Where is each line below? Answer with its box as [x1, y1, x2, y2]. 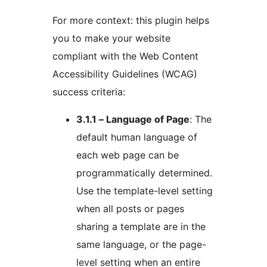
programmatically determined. [76, 167, 212, 179]
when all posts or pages [76, 203, 184, 215]
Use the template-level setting [76, 185, 213, 197]
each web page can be [76, 149, 179, 162]
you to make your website [52, 32, 170, 45]
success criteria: [52, 86, 125, 98]
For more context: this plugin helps [52, 14, 209, 27]
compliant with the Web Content [52, 50, 198, 63]
